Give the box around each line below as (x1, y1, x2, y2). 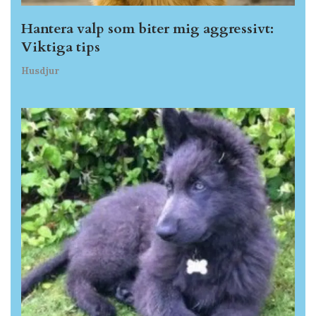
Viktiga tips (21, 37, 100, 57)
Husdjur (21, 65, 59, 78)
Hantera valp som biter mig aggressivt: (21, 19, 274, 39)
